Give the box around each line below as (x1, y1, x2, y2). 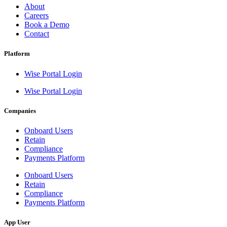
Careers (24, 11, 49, 20)
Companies (4, 106, 36, 115)
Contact (24, 29, 49, 39)
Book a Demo (24, 20, 69, 29)
